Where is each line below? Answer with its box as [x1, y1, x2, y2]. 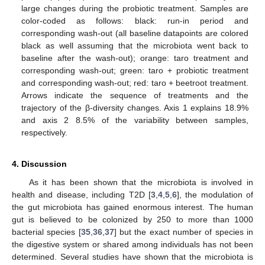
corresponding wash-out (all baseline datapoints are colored [21, 28, 248, 38]
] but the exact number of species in [114, 227, 254, 237]
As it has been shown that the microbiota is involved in [28, 177, 253, 188]
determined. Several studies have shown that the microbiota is [12, 252, 253, 262]
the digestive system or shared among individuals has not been [12, 240, 253, 250]
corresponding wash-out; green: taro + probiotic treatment [21, 65, 248, 75]
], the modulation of [176, 190, 253, 200]
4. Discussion [12, 159, 67, 169]
